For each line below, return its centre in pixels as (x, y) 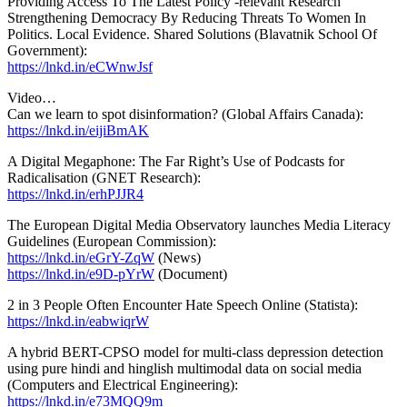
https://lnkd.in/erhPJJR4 (75, 194)
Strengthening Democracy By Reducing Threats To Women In (187, 17)
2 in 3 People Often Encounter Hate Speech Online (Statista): (183, 304)
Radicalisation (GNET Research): (104, 177)
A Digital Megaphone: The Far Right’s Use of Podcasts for (176, 161)
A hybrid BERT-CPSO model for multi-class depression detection (195, 352)
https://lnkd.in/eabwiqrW (78, 321)
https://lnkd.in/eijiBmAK (78, 130)
